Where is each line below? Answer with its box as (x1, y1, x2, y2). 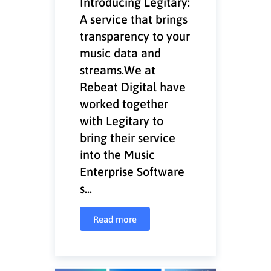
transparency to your (80, 27, 191, 44)
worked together (80, 95, 169, 111)
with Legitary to (80, 112, 164, 128)
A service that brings (80, 10, 188, 27)
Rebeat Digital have (80, 78, 186, 94)
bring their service (80, 129, 176, 145)
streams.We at (80, 61, 156, 77)
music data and (80, 44, 162, 60)
